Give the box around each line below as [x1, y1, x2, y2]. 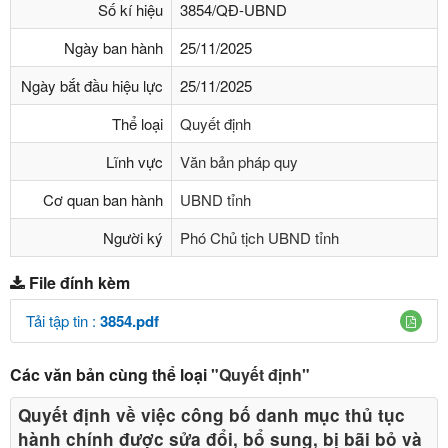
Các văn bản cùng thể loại [10, 362, 211, 386]
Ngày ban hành [64, 37, 163, 58]
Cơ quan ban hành [43, 189, 163, 210]
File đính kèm [29, 270, 130, 294]
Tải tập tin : [26, 309, 100, 331]
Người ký [103, 227, 163, 248]
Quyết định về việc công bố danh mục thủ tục [18, 402, 405, 427]
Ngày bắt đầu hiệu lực [21, 75, 163, 96]
